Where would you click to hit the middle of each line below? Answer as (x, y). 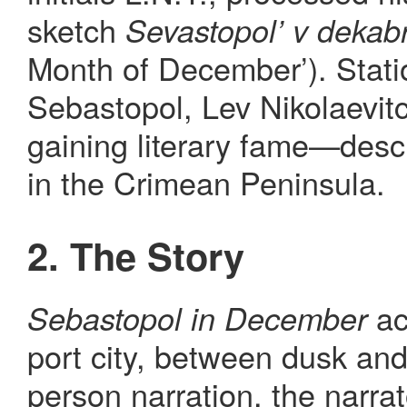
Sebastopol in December (197, 318)
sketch (76, 30)
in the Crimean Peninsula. (206, 183)
